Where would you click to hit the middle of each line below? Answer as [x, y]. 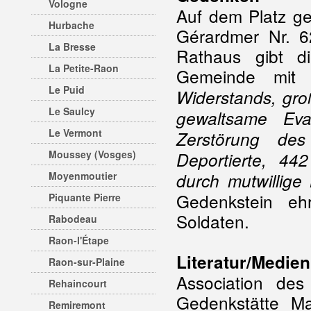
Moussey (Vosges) [92, 154]
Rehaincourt [78, 283]
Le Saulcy [72, 111]
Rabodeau [73, 219]
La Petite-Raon [84, 68]
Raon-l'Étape [79, 240]
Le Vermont [75, 133]
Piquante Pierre [85, 197]
